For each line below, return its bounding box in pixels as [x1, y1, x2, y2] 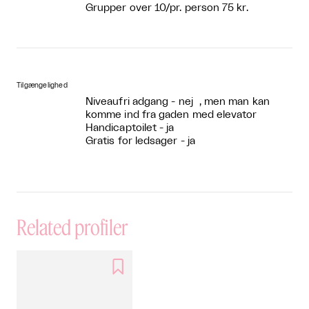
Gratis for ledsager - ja [86, 135, 195, 146]
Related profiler [17, 214, 128, 239]
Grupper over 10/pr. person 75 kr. [86, 2, 248, 13]
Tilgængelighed [17, 81, 68, 89]
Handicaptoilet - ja [86, 122, 175, 133]
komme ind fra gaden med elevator [86, 109, 257, 120]
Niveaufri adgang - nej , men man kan [86, 96, 270, 107]
